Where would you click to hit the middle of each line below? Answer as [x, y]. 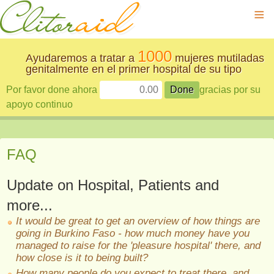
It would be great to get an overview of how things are [138, 221]
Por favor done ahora [53, 90]
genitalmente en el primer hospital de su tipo [134, 69]
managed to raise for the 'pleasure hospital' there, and [138, 246]
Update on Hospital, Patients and [113, 185]
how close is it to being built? [82, 258]
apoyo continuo [39, 104]
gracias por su [230, 90]
